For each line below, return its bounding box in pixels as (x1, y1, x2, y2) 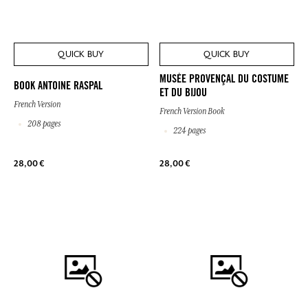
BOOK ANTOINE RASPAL (14, 81, 102, 93)
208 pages (26, 119, 60, 129)
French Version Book (159, 107, 225, 117)
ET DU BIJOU (159, 88, 207, 100)
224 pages (172, 126, 206, 136)
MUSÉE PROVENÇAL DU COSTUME (159, 74, 289, 86)
